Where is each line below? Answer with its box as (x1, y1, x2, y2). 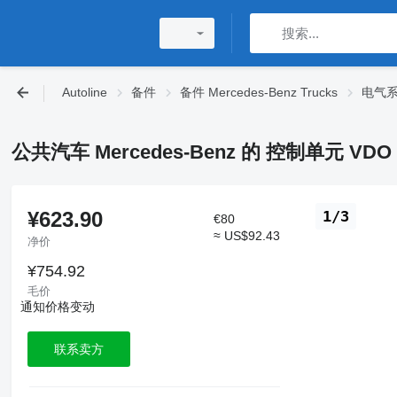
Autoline (62, 85, 107, 99)
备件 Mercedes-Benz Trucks (180, 85, 338, 99)
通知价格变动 (19, 300, 95, 315)
